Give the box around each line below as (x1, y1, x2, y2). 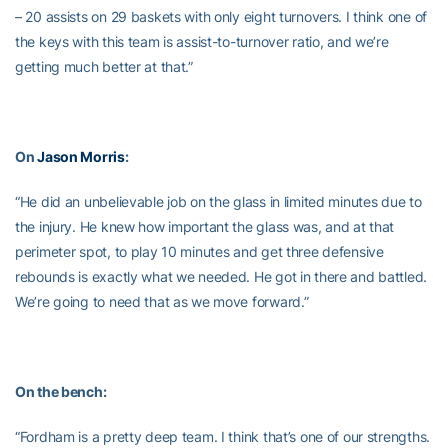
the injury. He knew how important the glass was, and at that (15, 218, 395, 235)
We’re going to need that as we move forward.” (15, 293, 309, 310)
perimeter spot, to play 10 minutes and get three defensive (15, 243, 384, 260)
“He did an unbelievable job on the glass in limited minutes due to (15, 193, 422, 210)
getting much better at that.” (15, 58, 193, 75)
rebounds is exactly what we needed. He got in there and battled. (15, 268, 428, 285)
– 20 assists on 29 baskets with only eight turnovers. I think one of (15, 8, 427, 25)
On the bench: (15, 383, 107, 400)
